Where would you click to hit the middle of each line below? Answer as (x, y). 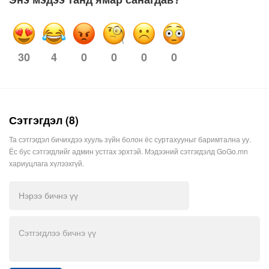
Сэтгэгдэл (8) (44, 120)
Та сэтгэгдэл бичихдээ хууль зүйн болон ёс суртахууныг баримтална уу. (130, 139)
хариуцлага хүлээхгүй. (47, 163)
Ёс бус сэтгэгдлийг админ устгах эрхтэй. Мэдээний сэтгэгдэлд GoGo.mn (128, 151)
